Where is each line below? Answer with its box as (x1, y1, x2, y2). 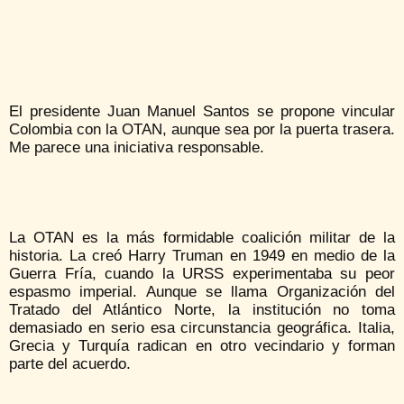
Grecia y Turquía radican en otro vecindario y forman (9, 336, 395, 354)
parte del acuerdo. (9, 354, 131, 372)
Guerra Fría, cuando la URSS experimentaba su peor (9, 264, 395, 282)
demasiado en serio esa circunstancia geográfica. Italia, (9, 318, 395, 336)
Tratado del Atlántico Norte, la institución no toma (9, 300, 395, 318)
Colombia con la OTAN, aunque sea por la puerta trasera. (9, 120, 395, 138)
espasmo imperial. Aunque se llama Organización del (9, 282, 395, 300)
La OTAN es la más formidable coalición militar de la (9, 228, 395, 246)
